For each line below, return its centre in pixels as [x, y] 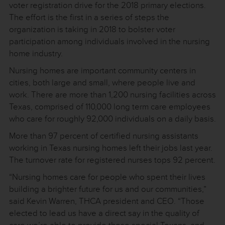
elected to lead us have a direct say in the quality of [104, 213]
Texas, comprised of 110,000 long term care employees [110, 106]
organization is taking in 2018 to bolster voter [92, 29]
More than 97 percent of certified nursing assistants [104, 136]
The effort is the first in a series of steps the [89, 17]
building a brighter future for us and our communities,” [108, 189]
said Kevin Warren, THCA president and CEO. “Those [107, 201]
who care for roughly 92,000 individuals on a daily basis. [113, 119]
